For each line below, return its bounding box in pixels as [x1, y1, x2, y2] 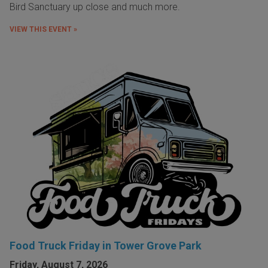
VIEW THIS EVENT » [10, 25, 77, 34]
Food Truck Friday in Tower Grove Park [10, 239, 202, 252]
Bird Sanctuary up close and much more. [10, 1, 180, 13]
